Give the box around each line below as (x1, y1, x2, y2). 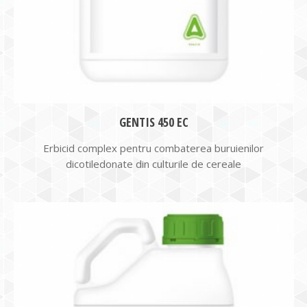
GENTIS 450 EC (119, 114, 188, 130)
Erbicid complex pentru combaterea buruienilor (43, 141, 264, 155)
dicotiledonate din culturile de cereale (66, 157, 241, 171)
